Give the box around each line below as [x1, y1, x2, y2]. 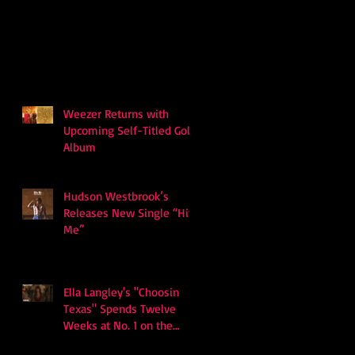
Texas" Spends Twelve [63, 301, 176, 316]
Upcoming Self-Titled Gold [63, 123, 197, 138]
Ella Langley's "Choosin [63, 284, 179, 300]
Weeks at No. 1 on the [63, 318, 173, 333]
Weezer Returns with [63, 106, 169, 121]
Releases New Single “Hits [63, 205, 198, 220]
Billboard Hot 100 [63, 334, 150, 349]
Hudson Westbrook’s [63, 189, 169, 204]
